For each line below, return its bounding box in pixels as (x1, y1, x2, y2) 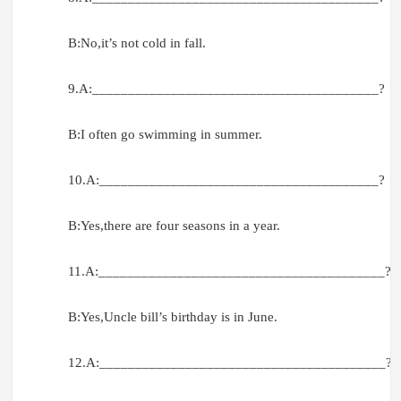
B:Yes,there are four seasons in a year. (67, 218, 280, 234)
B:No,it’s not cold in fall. (67, 36, 206, 51)
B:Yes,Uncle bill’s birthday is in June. (67, 310, 277, 325)
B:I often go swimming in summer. (67, 127, 262, 142)
